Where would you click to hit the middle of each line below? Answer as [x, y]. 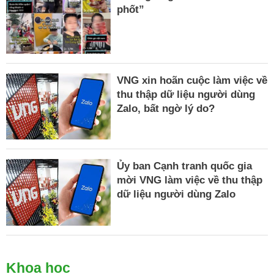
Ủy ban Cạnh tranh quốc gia [185, 166]
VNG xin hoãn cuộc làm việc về [192, 80]
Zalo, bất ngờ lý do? [166, 108]
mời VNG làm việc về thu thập [190, 180]
